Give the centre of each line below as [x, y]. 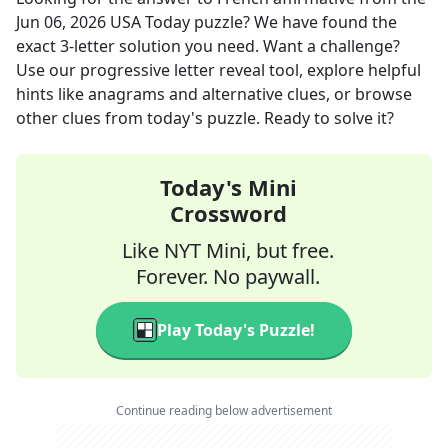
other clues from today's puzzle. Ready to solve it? [205, 118]
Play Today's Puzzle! [236, 330]
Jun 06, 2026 [61, 22]
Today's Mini [228, 187]
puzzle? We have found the [293, 22]
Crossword [228, 213]
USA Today [150, 22]
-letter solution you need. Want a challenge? [234, 46]
